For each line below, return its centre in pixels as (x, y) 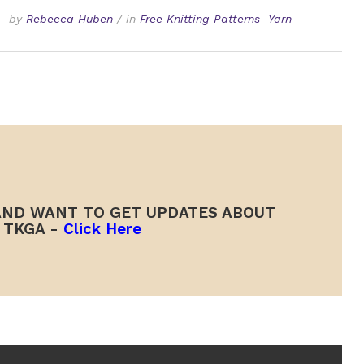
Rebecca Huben (69, 19)
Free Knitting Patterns (199, 19)
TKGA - (33, 228)
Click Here (102, 228)
